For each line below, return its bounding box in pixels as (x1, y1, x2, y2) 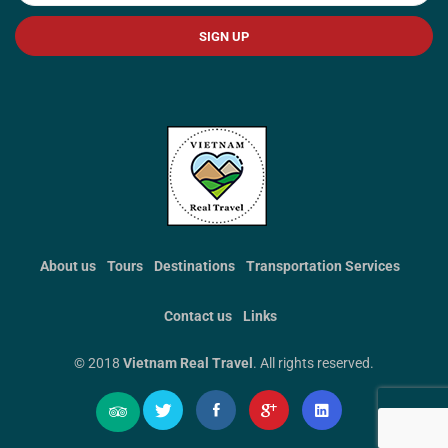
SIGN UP (199, 28, 249, 44)
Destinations (154, 258, 235, 274)
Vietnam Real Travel (123, 355, 253, 371)
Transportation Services (246, 258, 400, 274)
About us (40, 258, 96, 274)
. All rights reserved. (253, 355, 374, 371)
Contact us (163, 308, 232, 324)
